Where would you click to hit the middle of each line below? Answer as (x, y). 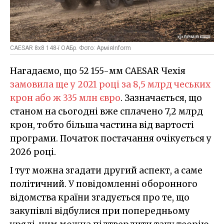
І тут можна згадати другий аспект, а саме (106, 170)
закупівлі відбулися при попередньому (100, 211)
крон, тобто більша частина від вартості (102, 125)
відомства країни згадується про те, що (100, 197)
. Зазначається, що (161, 98)
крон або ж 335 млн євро (65, 98)
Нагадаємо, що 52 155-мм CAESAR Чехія (98, 71)
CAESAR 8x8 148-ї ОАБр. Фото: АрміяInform (70, 48)
